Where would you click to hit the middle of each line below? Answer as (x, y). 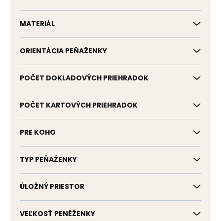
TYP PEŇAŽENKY (48, 159)
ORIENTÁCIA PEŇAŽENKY (63, 51)
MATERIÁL (37, 24)
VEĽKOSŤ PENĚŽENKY (57, 214)
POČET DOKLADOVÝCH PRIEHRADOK (84, 78)
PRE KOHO (38, 132)
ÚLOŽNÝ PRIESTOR (52, 186)
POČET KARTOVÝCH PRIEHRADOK (79, 105)
